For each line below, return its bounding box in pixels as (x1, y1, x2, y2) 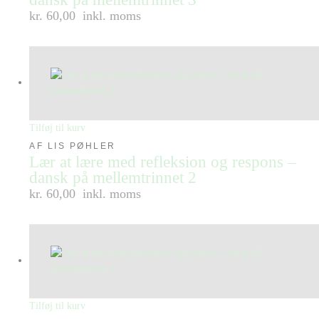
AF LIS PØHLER (29, 140, 116, 151)
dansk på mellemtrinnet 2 (29, 168, 197, 187)
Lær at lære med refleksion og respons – (29, 152, 297, 171)
